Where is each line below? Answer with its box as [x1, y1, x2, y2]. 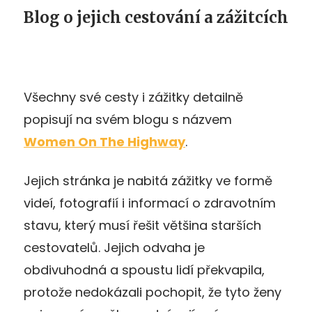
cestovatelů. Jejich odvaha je [24, 238, 205, 256]
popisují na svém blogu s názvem [24, 110, 232, 128]
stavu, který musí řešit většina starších [24, 216, 261, 234]
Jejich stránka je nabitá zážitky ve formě [24, 171, 272, 189]
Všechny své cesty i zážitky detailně [24, 88, 243, 106]
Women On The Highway [24, 132, 185, 150]
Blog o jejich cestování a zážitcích [24, 7, 288, 27]
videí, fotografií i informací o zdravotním [24, 194, 276, 212]
